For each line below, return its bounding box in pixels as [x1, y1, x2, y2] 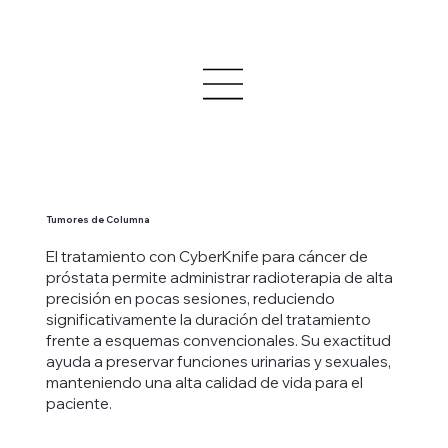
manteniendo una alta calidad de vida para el [45, 372, 363, 392]
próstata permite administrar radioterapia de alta [45, 267, 393, 287]
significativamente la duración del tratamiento [45, 309, 371, 329]
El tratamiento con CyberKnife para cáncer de [45, 246, 368, 266]
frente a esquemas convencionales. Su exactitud [45, 330, 391, 350]
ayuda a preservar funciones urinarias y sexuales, [45, 351, 391, 371]
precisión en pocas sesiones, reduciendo [45, 288, 335, 308]
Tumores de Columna [45, 213, 150, 225]
